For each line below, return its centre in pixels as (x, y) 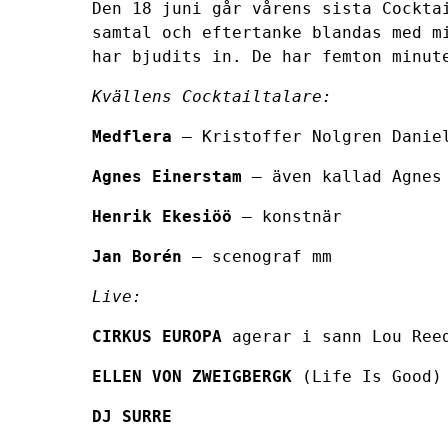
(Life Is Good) (367, 376)
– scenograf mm (257, 256)
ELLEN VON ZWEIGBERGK (192, 376)
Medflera (132, 136)
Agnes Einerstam (167, 176)
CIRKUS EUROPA (157, 336)
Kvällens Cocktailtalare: (212, 96)
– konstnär (287, 216)
